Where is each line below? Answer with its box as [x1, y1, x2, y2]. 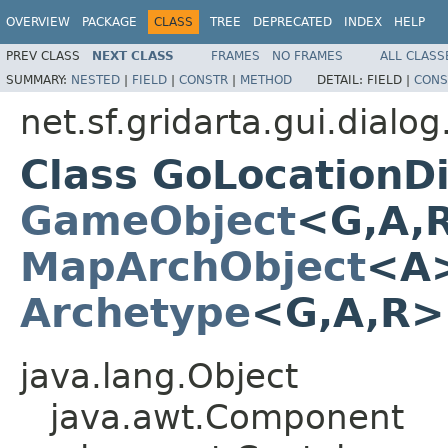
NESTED [71, 72, 120, 87]
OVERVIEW [6, 15, 70, 29]
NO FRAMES [272, 48, 343, 63]
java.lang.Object [20, 355, 298, 396]
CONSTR [179, 72, 228, 87]
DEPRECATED [253, 15, 332, 29]
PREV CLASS [6, 48, 80, 63]
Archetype [20, 289, 251, 336]
